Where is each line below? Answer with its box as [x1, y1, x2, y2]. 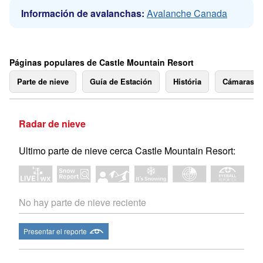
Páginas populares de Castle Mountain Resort [9, 56, 194, 68]
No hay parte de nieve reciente [19, 195, 146, 210]
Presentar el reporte [23, 226, 87, 237]
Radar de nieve [19, 117, 86, 130]
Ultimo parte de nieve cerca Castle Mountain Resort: [19, 144, 235, 157]
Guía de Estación [90, 76, 152, 87]
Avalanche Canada [147, 6, 227, 20]
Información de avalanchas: [21, 6, 144, 20]
